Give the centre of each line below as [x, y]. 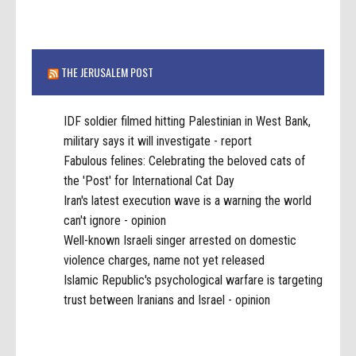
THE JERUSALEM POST [108, 72]
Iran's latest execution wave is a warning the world [188, 201]
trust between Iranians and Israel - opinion [167, 300]
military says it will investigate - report [158, 141]
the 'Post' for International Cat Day [149, 181]
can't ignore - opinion [115, 221]
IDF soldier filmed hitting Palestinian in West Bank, [188, 122]
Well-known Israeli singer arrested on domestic [180, 241]
